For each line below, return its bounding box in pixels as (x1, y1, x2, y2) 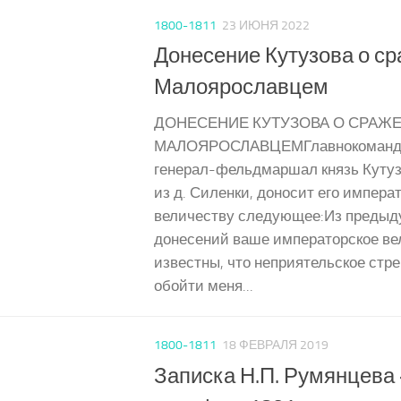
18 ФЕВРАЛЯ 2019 (222, 337, 328, 354)
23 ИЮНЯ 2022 (222, 18, 310, 34)
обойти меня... (154, 277, 253, 295)
